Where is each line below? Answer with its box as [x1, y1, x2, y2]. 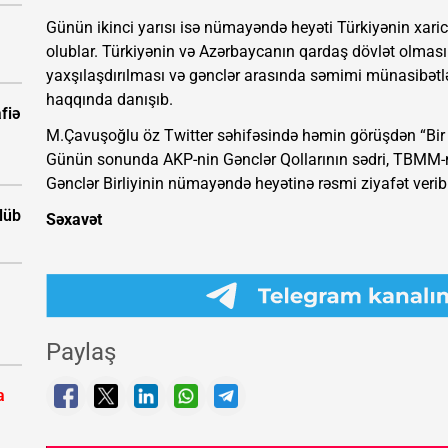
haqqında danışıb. [46, 90, 173, 110]
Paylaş [46, 338, 116, 367]
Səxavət [46, 210, 102, 230]
